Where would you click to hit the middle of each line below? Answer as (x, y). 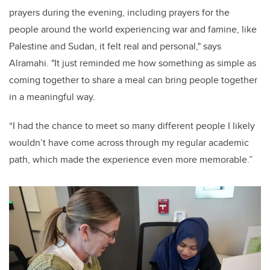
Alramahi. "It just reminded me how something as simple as (133, 63)
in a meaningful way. (53, 97)
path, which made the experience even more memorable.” (131, 160)
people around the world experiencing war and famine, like (133, 30)
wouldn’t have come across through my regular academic (129, 143)
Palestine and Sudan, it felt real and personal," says (115, 46)
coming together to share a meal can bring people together (133, 80)
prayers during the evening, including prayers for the (119, 13)
